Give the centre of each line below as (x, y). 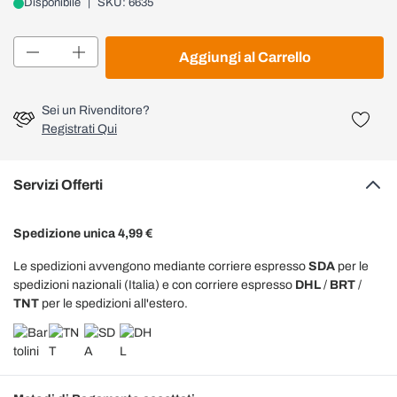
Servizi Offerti (58, 185)
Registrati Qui (79, 129)
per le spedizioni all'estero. (113, 304)
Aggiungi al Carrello (245, 57)
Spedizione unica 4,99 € (83, 234)
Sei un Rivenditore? (96, 110)
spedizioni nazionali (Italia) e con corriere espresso (154, 285)
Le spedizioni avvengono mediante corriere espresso (161, 266)
